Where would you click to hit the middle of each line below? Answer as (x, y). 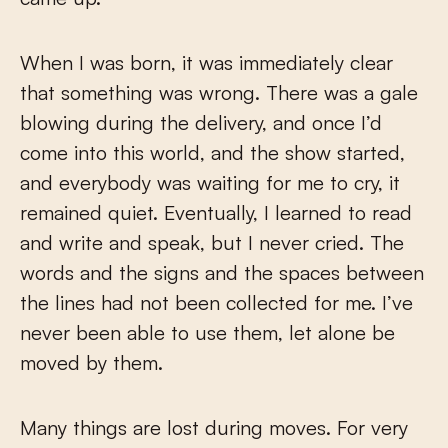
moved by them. (91, 363)
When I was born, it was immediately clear (206, 63)
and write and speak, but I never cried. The (212, 243)
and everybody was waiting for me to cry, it (210, 183)
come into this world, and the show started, (212, 153)
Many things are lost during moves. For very (214, 428)
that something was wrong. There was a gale (219, 93)
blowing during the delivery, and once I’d (201, 123)
